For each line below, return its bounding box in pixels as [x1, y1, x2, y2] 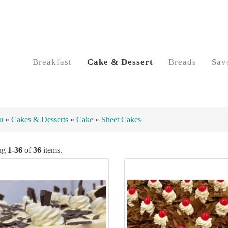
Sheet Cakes [101, 115, 141, 124]
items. [41, 146, 62, 155]
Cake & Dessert [87, 57, 153, 67]
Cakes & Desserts [11, 115, 70, 124]
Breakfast [33, 57, 72, 67]
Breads [168, 57, 196, 67]
